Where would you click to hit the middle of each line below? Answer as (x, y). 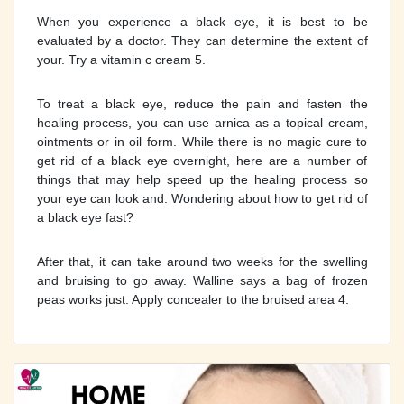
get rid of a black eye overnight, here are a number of (202, 160)
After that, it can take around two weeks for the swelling (202, 261)
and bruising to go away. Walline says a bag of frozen (202, 280)
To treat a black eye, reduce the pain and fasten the (202, 103)
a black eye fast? (85, 217)
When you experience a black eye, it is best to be (202, 21)
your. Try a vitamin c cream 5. (121, 59)
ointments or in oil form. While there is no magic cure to (202, 141)
